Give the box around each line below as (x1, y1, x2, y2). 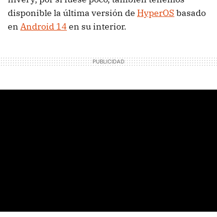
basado (174, 7, 206, 19)
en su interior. (67, 21, 126, 32)
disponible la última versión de (8, 7, 137, 19)
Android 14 (20, 21, 67, 32)
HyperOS (137, 7, 174, 19)
